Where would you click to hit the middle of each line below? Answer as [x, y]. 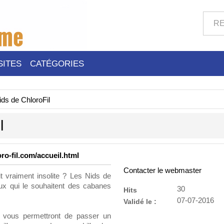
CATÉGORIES [57, 63]
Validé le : [140, 201]
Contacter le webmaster [162, 170]
